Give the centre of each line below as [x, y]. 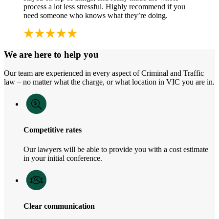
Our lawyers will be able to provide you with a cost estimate [116, 149]
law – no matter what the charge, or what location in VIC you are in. [109, 82]
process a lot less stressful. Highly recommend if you [104, 7]
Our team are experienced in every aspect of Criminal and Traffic [104, 73]
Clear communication [59, 206]
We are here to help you [51, 54]
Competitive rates [53, 130]
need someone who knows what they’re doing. [96, 16]
